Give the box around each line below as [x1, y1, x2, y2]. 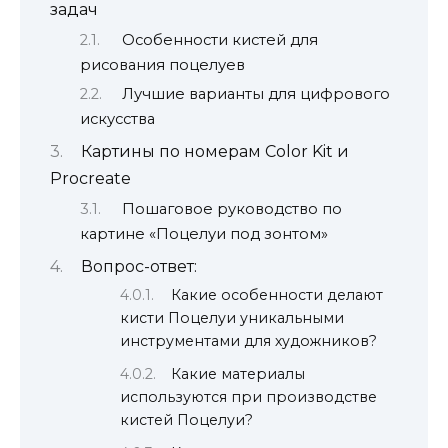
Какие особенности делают [171, 286, 384, 305]
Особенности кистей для [121, 30, 318, 49]
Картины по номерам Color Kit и [80, 142, 349, 162]
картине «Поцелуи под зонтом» [80, 224, 328, 243]
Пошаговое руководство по [121, 199, 342, 218]
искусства [80, 109, 155, 128]
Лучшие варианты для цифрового [121, 84, 390, 103]
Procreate [50, 169, 131, 189]
